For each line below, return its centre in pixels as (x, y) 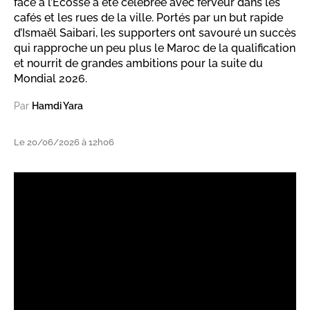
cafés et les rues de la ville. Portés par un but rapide (148, 18)
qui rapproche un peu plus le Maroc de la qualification (155, 48)
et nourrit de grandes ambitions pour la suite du (138, 64)
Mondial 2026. (51, 79)
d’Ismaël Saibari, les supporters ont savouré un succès (155, 33)
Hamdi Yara (57, 106)
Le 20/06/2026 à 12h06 (64, 143)
